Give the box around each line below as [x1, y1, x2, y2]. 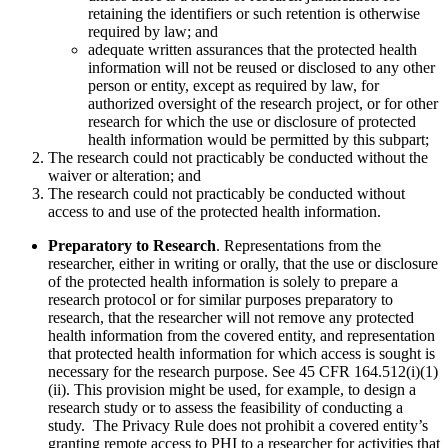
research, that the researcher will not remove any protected [48, 309, 414, 327]
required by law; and [88, 23, 218, 41]
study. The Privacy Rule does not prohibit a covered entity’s [48, 417, 428, 435]
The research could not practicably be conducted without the [48, 149, 428, 167]
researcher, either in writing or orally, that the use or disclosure [48, 255, 438, 273]
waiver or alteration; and [48, 167, 201, 185]
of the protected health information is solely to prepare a [48, 273, 398, 291]
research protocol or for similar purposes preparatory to [48, 291, 393, 309]
